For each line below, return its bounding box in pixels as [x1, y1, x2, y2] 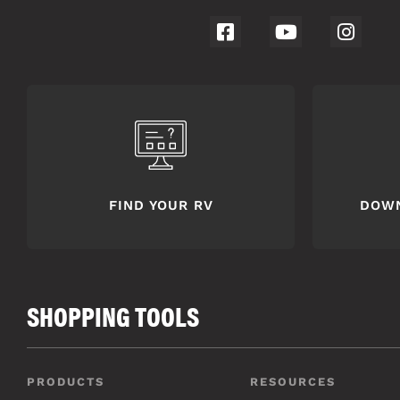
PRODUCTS [27, 374, 104, 388]
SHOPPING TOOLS [27, 296, 199, 335]
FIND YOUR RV [108, 196, 213, 213]
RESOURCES [249, 374, 336, 388]
